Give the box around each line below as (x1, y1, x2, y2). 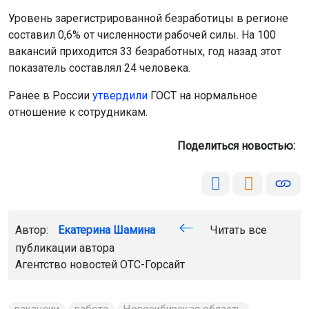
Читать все (208, 223, 267, 237)
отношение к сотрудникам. (8, 105, 148, 119)
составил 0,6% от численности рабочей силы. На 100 (8, 28, 276, 41)
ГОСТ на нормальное (148, 88, 257, 102)
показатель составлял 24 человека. (8, 61, 190, 74)
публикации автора (15, 241, 114, 255)
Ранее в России (8, 88, 92, 102)
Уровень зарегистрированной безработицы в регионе (8, 11, 288, 25)
